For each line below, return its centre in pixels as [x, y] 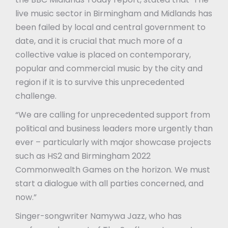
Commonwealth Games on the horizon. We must [113, 169]
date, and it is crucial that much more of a [99, 41]
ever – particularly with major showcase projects [113, 142]
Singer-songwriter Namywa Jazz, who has [98, 216]
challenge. [36, 96]
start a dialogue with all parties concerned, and [109, 183]
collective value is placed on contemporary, [103, 54]
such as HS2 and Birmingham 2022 [83, 156]
